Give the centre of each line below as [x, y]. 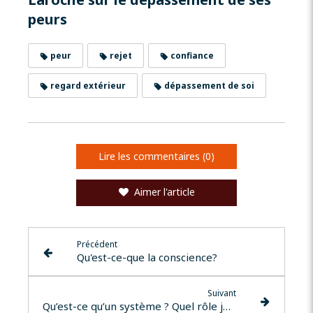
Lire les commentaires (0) [156, 156]
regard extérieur [87, 86]
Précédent [97, 245]
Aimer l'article [164, 192]
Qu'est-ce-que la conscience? [147, 257]
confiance [191, 56]
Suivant [222, 293]
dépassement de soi [208, 86]
